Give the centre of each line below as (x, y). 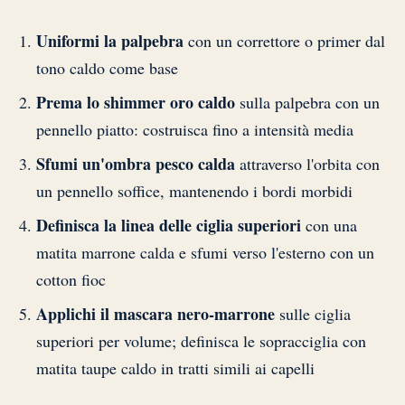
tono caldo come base (107, 67)
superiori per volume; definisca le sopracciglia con (201, 340)
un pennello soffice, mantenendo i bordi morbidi (194, 190)
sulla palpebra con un (307, 102)
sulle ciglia (313, 313)
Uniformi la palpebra (110, 40)
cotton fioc (71, 279)
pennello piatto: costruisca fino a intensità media (195, 129)
